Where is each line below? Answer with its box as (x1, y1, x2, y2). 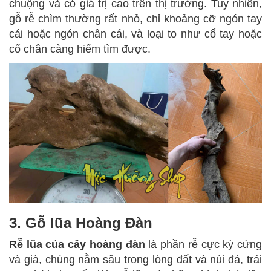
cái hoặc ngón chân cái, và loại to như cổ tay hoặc (9, 27, 262, 40)
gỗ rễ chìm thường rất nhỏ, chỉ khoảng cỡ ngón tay (9, 12, 262, 25)
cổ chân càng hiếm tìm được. (9, 42, 151, 55)
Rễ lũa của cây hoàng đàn (9, 238, 145, 251)
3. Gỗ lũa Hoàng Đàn (9, 215, 152, 232)
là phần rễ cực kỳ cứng (145, 238, 263, 251)
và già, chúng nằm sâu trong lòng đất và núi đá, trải (9, 253, 262, 266)
